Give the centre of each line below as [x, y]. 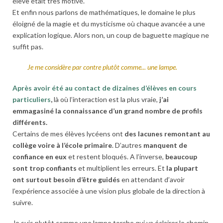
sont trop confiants [45, 168]
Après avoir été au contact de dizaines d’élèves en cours [105, 88]
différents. [30, 122]
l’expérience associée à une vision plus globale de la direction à [109, 191]
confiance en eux [40, 156]
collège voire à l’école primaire [62, 145]
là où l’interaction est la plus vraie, [106, 99]
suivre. [23, 202]
